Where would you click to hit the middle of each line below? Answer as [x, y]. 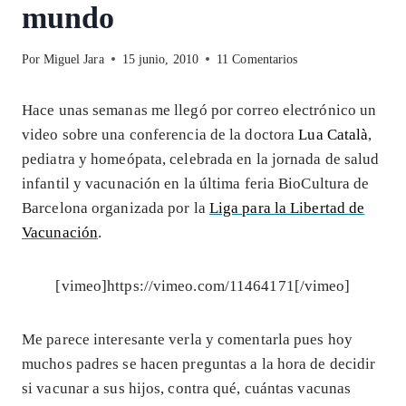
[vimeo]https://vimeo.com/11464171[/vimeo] [203, 285]
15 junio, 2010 [160, 59]
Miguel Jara [73, 59]
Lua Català [333, 134]
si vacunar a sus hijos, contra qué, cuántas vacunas [187, 388]
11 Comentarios [257, 59]
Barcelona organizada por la [116, 208]
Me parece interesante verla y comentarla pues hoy [187, 339]
